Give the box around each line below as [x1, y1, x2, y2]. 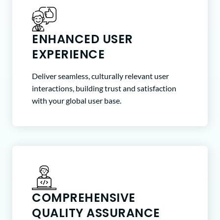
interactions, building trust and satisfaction [32, 83, 176, 93]
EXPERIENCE [32, 46, 105, 62]
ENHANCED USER [32, 30, 133, 47]
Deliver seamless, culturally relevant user [32, 71, 169, 81]
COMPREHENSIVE [32, 190, 136, 206]
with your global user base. [32, 96, 121, 106]
